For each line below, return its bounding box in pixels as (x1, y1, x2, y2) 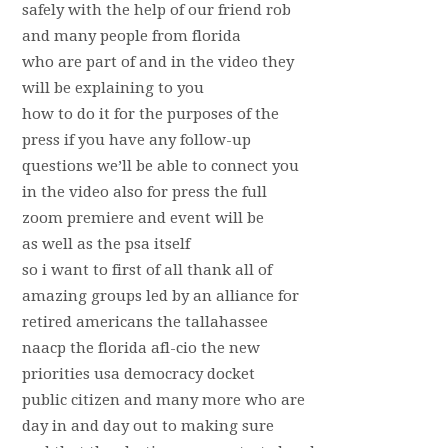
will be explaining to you (21, 79, 204, 97)
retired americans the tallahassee (21, 313, 268, 331)
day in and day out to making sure (21, 417, 274, 435)
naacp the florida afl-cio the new (21, 339, 260, 357)
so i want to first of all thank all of (21, 261, 272, 279)
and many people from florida (21, 27, 241, 45)
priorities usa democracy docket (21, 365, 255, 383)
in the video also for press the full (21, 183, 267, 201)
